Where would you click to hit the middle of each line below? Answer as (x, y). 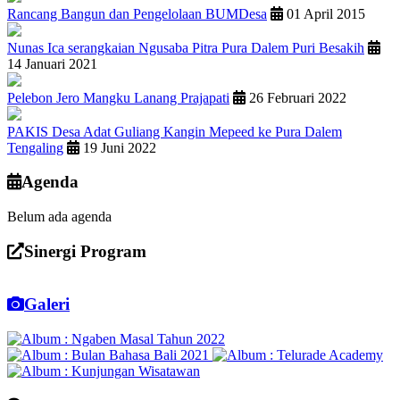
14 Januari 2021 (52, 63)
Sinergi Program (85, 251)
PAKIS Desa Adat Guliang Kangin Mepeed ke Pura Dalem (175, 131)
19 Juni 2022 (118, 147)
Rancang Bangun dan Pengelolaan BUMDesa (137, 13)
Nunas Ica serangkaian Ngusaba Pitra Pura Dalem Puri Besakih (186, 47)
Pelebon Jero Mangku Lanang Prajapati (118, 97)
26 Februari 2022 (296, 97)
